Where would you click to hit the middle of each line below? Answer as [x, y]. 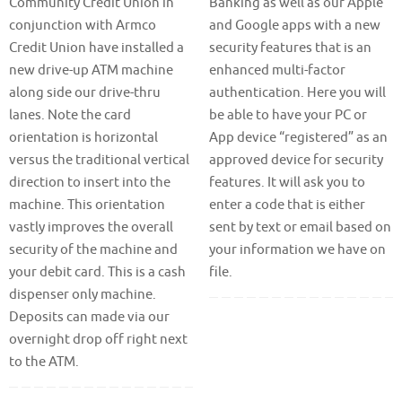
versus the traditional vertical [99, 160]
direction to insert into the [90, 182]
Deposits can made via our [89, 317]
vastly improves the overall [91, 227]
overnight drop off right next [98, 339]
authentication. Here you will [297, 92]
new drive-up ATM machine [91, 70]
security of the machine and [93, 249]
